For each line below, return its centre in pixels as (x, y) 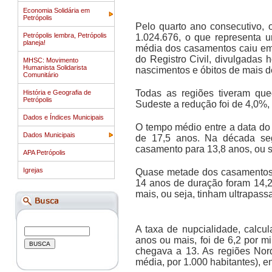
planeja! (34, 42)
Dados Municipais (49, 135)
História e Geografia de (57, 92)
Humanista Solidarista (55, 67)
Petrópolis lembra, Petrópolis (65, 35)
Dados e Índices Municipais (63, 117)
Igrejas (33, 170)
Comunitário (41, 75)
